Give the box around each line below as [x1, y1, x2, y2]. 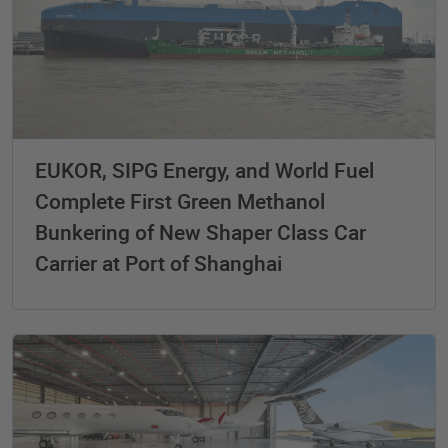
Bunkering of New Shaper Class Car [35, 217, 366, 246]
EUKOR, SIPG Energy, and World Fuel [35, 155, 374, 184]
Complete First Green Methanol [35, 186, 325, 215]
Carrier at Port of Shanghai [35, 248, 282, 277]
